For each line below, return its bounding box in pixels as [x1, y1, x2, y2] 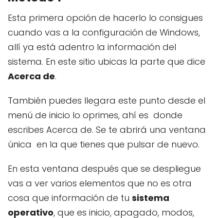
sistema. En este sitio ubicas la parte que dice [8, 55, 205, 68]
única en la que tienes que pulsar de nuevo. [8, 138, 200, 150]
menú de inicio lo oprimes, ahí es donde [8, 109, 182, 121]
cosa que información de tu [8, 191, 132, 204]
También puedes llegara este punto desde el [8, 94, 205, 107]
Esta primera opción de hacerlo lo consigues [8, 11, 203, 24]
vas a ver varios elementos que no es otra [8, 177, 192, 189]
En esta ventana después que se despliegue [8, 162, 201, 175]
